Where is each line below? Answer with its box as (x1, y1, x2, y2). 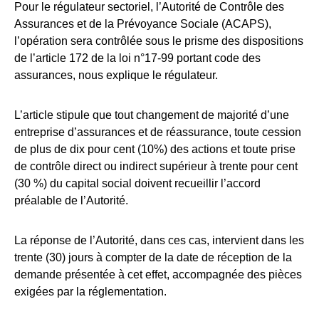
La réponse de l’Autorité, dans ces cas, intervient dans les (14, 234, 304, 246)
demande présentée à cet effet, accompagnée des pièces (14, 268, 302, 281)
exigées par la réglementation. (14, 285, 167, 298)
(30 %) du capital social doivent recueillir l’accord (14, 177, 261, 189)
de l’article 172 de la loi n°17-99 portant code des (14, 51, 261, 64)
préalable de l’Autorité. (14, 194, 128, 206)
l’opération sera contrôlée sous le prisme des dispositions (14, 34, 303, 47)
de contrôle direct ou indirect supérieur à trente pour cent (14, 159, 298, 172)
